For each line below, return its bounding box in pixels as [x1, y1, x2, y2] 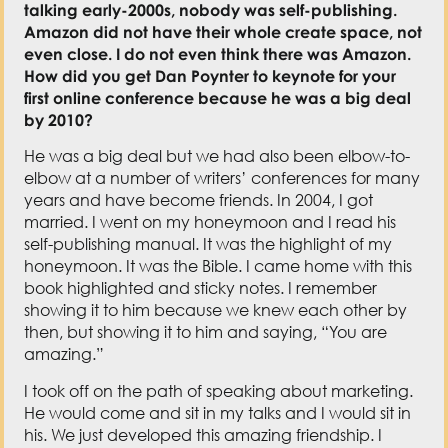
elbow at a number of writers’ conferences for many [24, 168, 421, 189]
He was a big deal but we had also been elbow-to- [24, 146, 411, 167]
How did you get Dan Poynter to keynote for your [24, 65, 397, 86]
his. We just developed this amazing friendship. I [24, 424, 383, 445]
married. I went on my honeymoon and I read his [24, 212, 397, 233]
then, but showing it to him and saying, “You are [24, 322, 388, 343]
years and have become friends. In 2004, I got [24, 190, 374, 211]
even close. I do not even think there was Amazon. [24, 43, 412, 64]
